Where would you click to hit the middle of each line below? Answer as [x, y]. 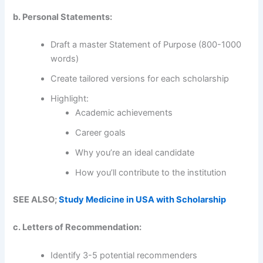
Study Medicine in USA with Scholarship [143, 200]
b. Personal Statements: [63, 17]
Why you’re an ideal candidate [135, 153]
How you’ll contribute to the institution [151, 173]
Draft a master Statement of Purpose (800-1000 [146, 45]
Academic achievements [124, 113]
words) [65, 59]
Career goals [101, 133]
